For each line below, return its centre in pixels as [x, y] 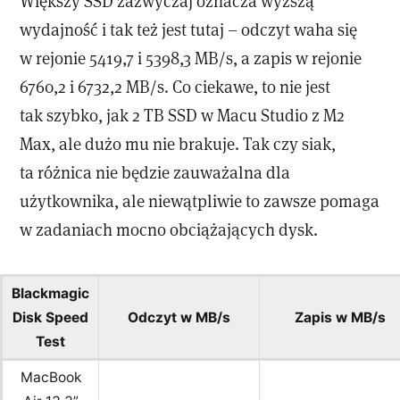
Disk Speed [50, 318]
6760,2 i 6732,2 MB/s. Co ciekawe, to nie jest [175, 86]
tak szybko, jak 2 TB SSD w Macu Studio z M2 [183, 114]
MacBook [50, 378]
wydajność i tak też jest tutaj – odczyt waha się [189, 29]
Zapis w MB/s [340, 318]
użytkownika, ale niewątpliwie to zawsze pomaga [200, 200]
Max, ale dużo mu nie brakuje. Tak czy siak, [178, 143]
